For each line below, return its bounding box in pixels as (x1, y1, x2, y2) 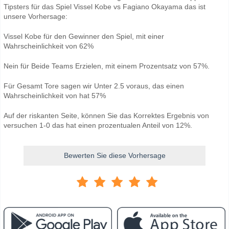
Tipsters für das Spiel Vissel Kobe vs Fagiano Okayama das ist (4, 2, 205, 11)
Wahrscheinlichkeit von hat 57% (4, 91, 106, 100)
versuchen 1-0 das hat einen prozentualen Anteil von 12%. (4, 121, 192, 129)
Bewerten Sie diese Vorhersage (63, 151, 166, 159)
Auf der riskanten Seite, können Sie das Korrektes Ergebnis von (4, 111, 209, 120)
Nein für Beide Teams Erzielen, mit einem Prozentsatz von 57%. (4, 61, 210, 70)
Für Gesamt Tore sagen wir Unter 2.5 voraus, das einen (4, 81, 184, 90)
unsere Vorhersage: (4, 12, 67, 20)
